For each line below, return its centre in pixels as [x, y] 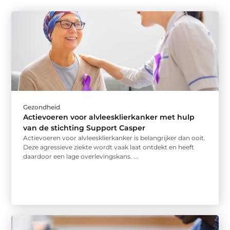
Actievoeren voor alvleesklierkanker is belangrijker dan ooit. [114, 138]
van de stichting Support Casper [84, 128]
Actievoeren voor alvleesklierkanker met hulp [109, 117]
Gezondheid [42, 107]
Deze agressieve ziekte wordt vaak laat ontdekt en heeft [109, 147]
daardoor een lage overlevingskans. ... [81, 156]
